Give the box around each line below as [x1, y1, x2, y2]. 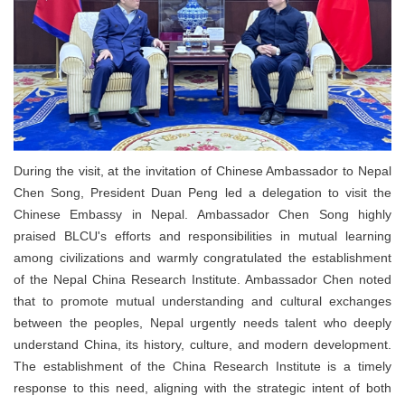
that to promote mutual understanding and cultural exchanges [14, 293, 391, 308]
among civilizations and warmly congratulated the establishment [14, 250, 391, 265]
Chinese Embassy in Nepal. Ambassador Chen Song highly [14, 206, 391, 221]
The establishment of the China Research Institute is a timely [14, 358, 391, 373]
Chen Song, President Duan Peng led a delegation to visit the [14, 184, 391, 200]
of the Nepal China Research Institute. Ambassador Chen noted [14, 271, 391, 287]
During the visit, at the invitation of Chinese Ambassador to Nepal [14, 163, 391, 178]
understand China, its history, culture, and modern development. [14, 336, 391, 352]
